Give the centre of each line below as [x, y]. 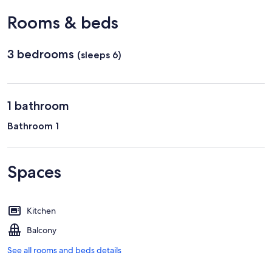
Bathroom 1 [33, 126]
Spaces [34, 172]
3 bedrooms [41, 54]
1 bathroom [38, 105]
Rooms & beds [63, 22]
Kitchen [41, 210]
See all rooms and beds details [64, 250]
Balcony [42, 230]
